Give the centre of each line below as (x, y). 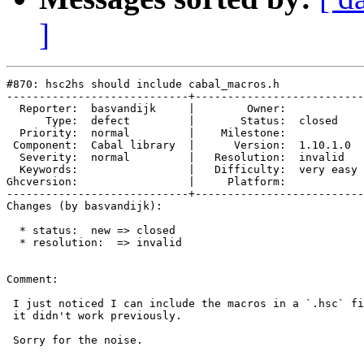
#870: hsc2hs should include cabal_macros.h (143, 84)
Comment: (32, 279)
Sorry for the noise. (75, 340)
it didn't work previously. (94, 316)
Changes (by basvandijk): (84, 206)
